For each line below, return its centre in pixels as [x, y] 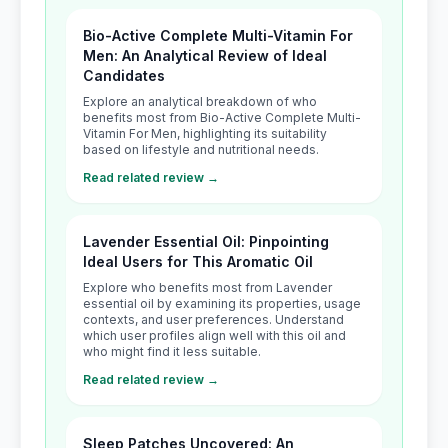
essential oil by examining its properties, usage [222, 303]
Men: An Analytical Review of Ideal [205, 55]
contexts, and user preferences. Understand [213, 319]
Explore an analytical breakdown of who [200, 101]
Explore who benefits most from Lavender [207, 287]
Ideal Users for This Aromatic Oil [198, 261]
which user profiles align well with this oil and [214, 335]
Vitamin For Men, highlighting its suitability [205, 133]
